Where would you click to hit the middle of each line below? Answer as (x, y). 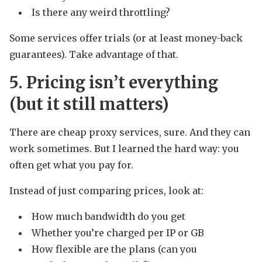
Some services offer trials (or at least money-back (126, 38)
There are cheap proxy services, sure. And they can (130, 132)
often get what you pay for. (71, 165)
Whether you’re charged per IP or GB (118, 233)
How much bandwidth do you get (108, 217)
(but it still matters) (89, 104)
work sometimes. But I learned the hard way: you (124, 149)
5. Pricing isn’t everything (114, 83)
